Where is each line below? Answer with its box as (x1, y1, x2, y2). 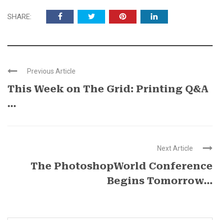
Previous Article (27, 67, 76, 76)
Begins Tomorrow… (107, 175, 213, 187)
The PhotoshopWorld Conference (30, 160, 213, 172)
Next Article (157, 144, 193, 153)
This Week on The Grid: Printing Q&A (7, 83, 209, 95)
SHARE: (7, 12, 31, 22)
